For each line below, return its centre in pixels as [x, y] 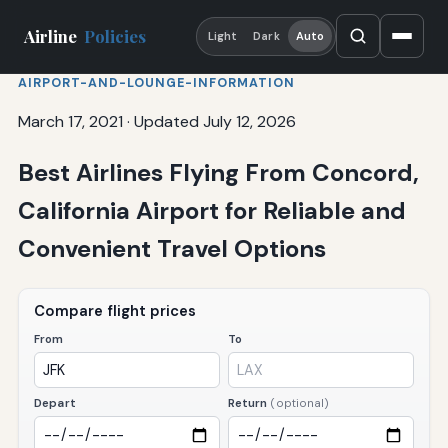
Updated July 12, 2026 [214, 121]
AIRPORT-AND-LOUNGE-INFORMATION [156, 82]
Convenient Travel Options [171, 248]
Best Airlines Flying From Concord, [218, 172]
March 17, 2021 [70, 121]
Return [249, 403]
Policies [115, 36]
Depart [55, 403]
